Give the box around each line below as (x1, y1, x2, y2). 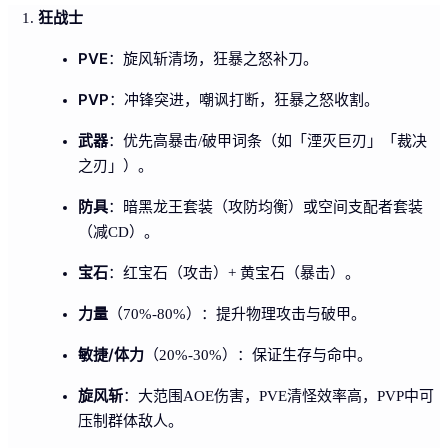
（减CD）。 (78, 223, 159, 240)
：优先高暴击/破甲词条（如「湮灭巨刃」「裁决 (108, 132, 427, 149)
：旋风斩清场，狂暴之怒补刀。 (108, 50, 318, 67)
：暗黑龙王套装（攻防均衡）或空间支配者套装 (108, 198, 423, 215)
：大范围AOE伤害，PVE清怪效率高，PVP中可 (123, 387, 434, 404)
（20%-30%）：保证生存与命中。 (144, 346, 372, 363)
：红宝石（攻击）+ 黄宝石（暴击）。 (108, 264, 360, 281)
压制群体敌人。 (78, 412, 183, 429)
